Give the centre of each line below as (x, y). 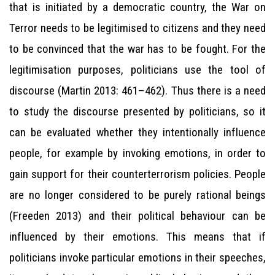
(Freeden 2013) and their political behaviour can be (137, 216)
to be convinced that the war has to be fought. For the (137, 49)
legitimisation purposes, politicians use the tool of (137, 70)
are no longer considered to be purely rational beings (137, 195)
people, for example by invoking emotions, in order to (137, 153)
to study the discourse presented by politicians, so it (137, 111)
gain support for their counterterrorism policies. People (137, 174)
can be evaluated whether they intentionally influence (137, 132)
